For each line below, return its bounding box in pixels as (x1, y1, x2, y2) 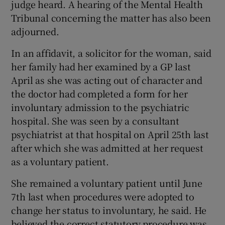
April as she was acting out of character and (11, 73, 202, 86)
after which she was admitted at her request (11, 141, 203, 154)
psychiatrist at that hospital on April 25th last (11, 128, 209, 141)
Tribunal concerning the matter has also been (11, 11, 211, 24)
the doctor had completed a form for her (11, 87, 188, 100)
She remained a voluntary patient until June (11, 176, 202, 189)
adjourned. (11, 25, 59, 38)
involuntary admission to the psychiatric (11, 100, 189, 114)
